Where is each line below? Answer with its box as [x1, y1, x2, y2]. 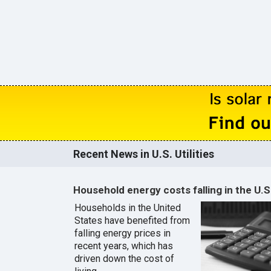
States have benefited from [74, 215, 190, 227]
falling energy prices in [74, 227, 171, 240]
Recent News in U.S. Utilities [73, 147, 214, 160]
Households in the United [74, 202, 181, 214]
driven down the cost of [74, 253, 174, 265]
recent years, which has [74, 240, 173, 252]
